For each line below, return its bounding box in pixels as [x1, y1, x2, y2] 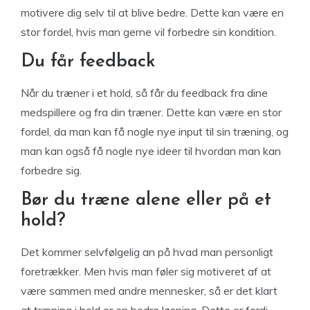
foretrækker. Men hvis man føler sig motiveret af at [21, 264, 271, 278]
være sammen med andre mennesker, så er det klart [21, 284, 277, 298]
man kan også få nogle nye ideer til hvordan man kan [21, 144, 281, 158]
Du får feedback [21, 53, 156, 71]
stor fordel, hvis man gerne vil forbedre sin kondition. [21, 25, 276, 39]
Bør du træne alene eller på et [21, 191, 271, 210]
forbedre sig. [21, 163, 82, 177]
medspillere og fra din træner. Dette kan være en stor [21, 105, 282, 119]
